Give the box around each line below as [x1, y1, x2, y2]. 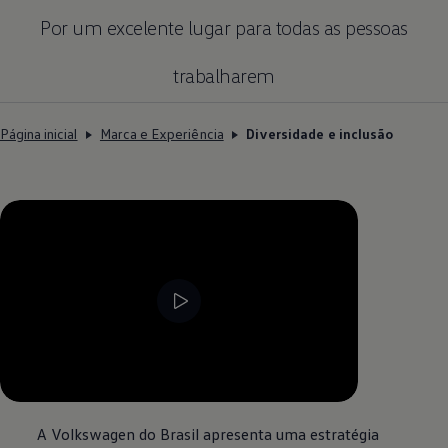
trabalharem [173, 63, 275, 88]
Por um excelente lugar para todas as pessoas [40, 15, 408, 40]
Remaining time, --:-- [227, 381, 373, 402]
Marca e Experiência [99, 125, 224, 143]
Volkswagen [51, 423, 136, 444]
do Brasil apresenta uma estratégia [135, 423, 380, 444]
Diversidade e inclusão [246, 125, 393, 143]
